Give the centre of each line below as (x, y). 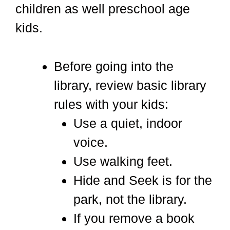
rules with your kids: (111, 104)
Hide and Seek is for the (142, 180)
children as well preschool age (103, 9)
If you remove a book (134, 218)
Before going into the (114, 66)
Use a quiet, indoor (128, 123)
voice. (92, 142)
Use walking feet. (123, 161)
